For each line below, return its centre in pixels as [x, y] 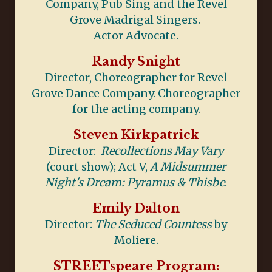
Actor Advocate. [136, 35]
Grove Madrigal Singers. [136, 19]
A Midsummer [188, 166]
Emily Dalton [136, 208]
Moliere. [136, 240]
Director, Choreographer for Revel [136, 77]
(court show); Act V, [98, 166]
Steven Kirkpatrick [136, 134]
